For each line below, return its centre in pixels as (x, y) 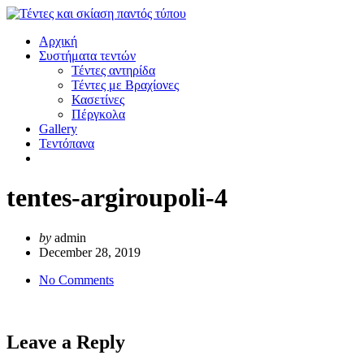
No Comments (76, 279)
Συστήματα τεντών (87, 56)
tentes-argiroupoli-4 (117, 198)
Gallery (58, 129)
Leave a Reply (66, 342)
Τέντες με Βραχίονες (125, 85)
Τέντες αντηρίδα (113, 70)
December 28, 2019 (90, 252)
